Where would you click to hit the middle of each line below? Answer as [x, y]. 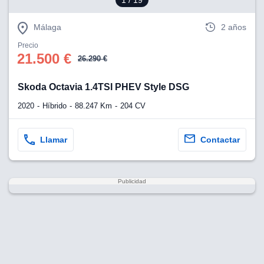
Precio [28, 46]
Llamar [54, 140]
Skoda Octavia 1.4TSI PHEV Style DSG [103, 87]
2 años [234, 27]
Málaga [47, 27]
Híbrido [55, 106]
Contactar [220, 140]
